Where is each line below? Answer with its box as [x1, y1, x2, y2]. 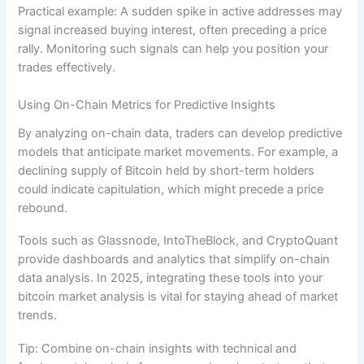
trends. [18, 308, 58, 323]
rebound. [18, 200, 68, 215]
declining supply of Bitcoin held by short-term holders [18, 162, 315, 178]
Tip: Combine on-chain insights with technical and [18, 340, 297, 356]
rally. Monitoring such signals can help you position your [18, 41, 329, 57]
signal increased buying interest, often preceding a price [18, 23, 327, 38]
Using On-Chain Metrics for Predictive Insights [18, 97, 276, 112]
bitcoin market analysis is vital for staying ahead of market [18, 289, 339, 305]
